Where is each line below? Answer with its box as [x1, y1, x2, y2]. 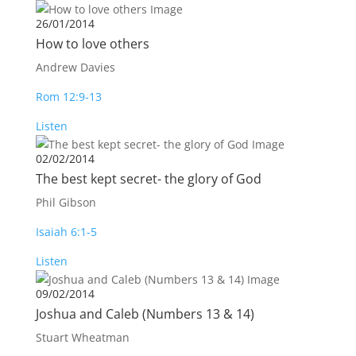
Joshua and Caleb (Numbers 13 [35, 305, 220, 323]
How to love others [35, 35, 149, 52]
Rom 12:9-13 [35, 89, 102, 104]
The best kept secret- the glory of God [35, 170, 261, 188]
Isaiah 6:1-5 [35, 224, 97, 239]
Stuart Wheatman [35, 330, 130, 345]
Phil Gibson [35, 195, 96, 210]
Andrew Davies [35, 60, 115, 75]
